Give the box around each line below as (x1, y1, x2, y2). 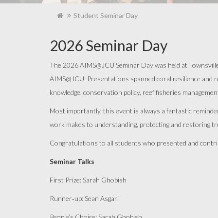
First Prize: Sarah (50, 176, 101, 184)
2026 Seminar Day (50, 36, 167, 54)
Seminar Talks (50, 157, 94, 165)
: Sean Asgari (82, 194, 119, 202)
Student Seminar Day (73, 11, 138, 19)
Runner (50, 194, 72, 202)
